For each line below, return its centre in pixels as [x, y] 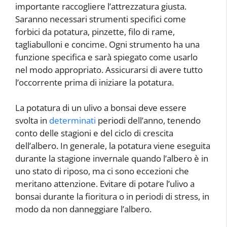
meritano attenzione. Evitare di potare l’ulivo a [105, 184]
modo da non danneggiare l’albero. [83, 209]
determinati [72, 120]
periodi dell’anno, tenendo [148, 120]
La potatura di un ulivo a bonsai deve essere [101, 108]
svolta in [32, 120]
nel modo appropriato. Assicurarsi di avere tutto [109, 69]
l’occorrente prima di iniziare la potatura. [94, 82]
